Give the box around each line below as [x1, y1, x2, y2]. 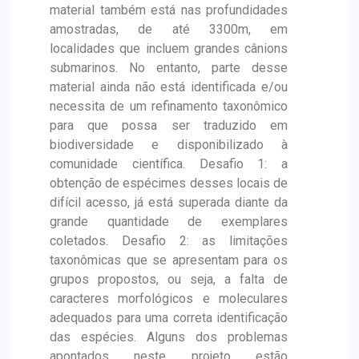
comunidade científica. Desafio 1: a [50, 156, 288, 171]
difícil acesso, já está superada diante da [50, 195, 288, 210]
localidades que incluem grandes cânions [50, 41, 288, 56]
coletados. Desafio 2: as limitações [50, 233, 288, 248]
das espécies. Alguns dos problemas [50, 329, 288, 345]
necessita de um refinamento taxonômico [50, 99, 288, 114]
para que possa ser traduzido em [50, 118, 288, 133]
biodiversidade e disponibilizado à [50, 137, 288, 152]
